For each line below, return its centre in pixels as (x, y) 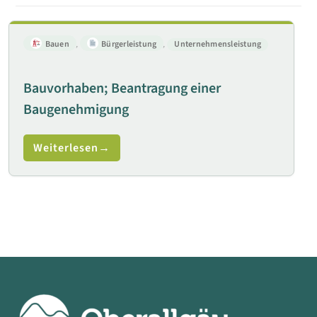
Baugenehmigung (76, 110)
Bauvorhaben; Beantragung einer (122, 88)
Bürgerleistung (128, 45)
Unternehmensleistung (218, 45)
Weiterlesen (66, 148)
